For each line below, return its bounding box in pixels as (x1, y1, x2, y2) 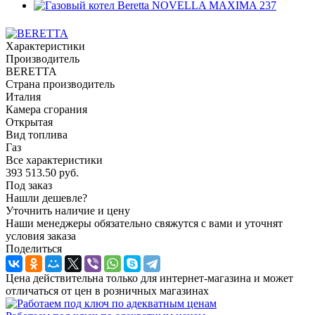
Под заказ (6, 179, 52, 191)
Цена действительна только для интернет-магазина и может (6, 271, 293, 284)
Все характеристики (6, 153, 103, 166)
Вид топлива (6, 128, 67, 141)
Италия (6, 90, 41, 103)
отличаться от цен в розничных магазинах (6, 284, 209, 297)
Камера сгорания (6, 103, 87, 115)
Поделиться (6, 242, 62, 255)
